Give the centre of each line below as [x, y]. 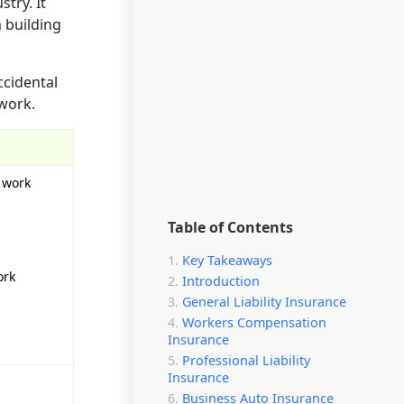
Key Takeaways [227, 260]
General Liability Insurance [264, 301]
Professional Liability [246, 360]
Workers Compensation [254, 322]
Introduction [221, 280]
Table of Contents [230, 227]
